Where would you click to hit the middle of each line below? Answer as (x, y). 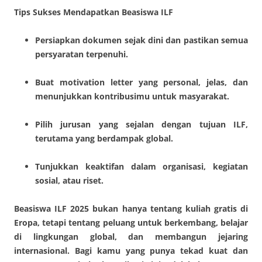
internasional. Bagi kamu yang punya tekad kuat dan (131, 250)
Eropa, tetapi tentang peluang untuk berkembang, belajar (131, 222)
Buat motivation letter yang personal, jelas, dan (142, 82)
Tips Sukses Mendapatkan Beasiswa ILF (94, 12)
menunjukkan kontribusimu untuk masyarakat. (132, 96)
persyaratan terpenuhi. (82, 54)
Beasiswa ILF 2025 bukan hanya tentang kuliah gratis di (131, 208)
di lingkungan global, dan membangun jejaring (131, 236)
